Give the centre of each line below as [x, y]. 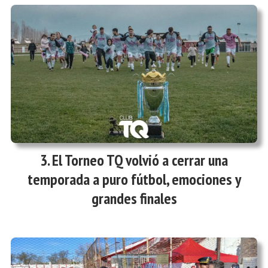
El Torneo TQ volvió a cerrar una [140, 160]
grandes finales [134, 198]
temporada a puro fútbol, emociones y [134, 179]
